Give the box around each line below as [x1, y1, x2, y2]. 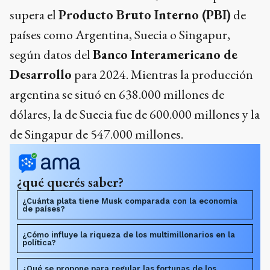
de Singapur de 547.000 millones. [10, 125, 183, 143]
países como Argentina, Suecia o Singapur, [10, 26, 230, 44]
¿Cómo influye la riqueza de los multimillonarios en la [22, 230, 235, 240]
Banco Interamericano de [93, 46, 237, 64]
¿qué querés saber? [17, 173, 124, 192]
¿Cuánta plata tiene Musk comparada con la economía [22, 196, 237, 206]
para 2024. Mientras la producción [72, 66, 253, 84]
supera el [10, 6, 58, 24]
